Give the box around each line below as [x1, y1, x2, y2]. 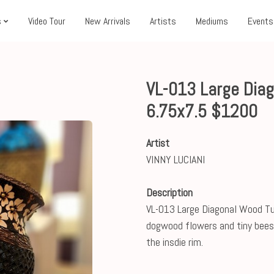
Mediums [196, 15, 228, 28]
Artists [150, 15, 176, 28]
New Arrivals [85, 15, 130, 28]
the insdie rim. [146, 235, 203, 249]
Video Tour [28, 15, 65, 28]
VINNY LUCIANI [146, 152, 205, 166]
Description [146, 185, 193, 199]
